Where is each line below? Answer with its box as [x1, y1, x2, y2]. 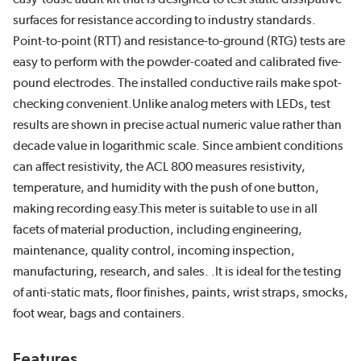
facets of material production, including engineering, [13, 222, 302, 236]
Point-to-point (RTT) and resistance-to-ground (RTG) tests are [13, 34, 345, 48]
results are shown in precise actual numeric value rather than [13, 118, 342, 131]
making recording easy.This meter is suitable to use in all [13, 201, 317, 215]
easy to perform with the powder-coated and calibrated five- [13, 55, 342, 68]
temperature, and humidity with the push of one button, [13, 180, 319, 194]
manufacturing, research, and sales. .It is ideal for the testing [13, 264, 341, 278]
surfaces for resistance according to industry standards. [13, 13, 316, 27]
